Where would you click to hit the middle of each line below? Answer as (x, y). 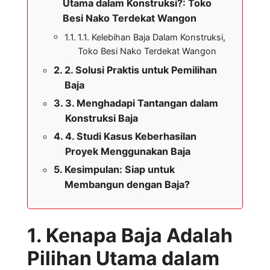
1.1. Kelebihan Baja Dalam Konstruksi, (151, 38)
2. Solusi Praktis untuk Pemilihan (141, 70)
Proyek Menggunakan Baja (128, 152)
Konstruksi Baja (102, 118)
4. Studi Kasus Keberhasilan (131, 137)
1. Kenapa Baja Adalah (130, 236)
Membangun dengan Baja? (127, 185)
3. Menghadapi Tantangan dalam (142, 103)
